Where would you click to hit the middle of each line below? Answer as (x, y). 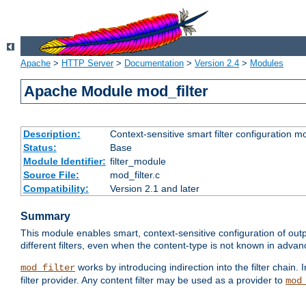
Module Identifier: (64, 162)
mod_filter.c (135, 175)
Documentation (154, 64)
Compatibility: (56, 189)
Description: (52, 134)
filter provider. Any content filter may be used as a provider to (153, 280)
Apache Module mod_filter (116, 92)
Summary (45, 217)
